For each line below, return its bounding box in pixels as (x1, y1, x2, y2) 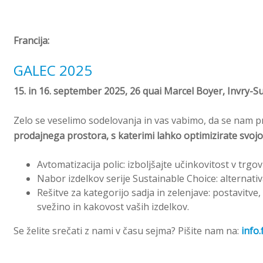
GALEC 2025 (14, 60, 93, 80)
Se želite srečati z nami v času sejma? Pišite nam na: (14, 224, 242, 237)
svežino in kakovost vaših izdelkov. (37, 200, 192, 213)
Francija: (14, 33, 50, 47)
